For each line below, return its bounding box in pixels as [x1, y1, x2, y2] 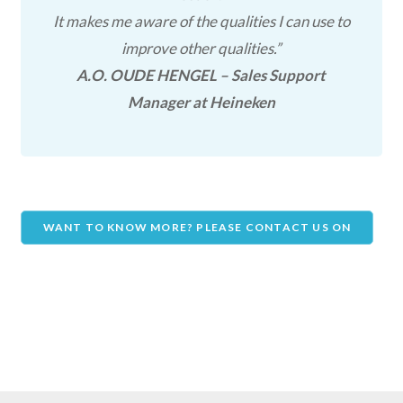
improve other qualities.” [121, 39, 282, 58]
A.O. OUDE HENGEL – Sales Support [76, 66, 327, 85]
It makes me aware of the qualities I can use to [52, 12, 350, 31]
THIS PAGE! [161, 253, 233, 266]
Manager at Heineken [127, 93, 275, 112]
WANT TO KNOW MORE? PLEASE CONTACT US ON [42, 220, 352, 234]
